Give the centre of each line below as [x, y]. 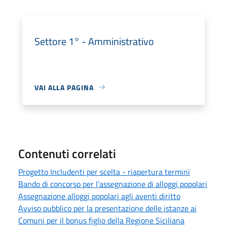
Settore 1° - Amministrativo [94, 41]
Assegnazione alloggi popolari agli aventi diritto [99, 196]
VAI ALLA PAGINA [64, 87]
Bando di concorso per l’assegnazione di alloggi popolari [113, 184]
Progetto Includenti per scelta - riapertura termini [104, 172]
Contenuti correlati [67, 153]
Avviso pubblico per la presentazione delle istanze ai [107, 208]
